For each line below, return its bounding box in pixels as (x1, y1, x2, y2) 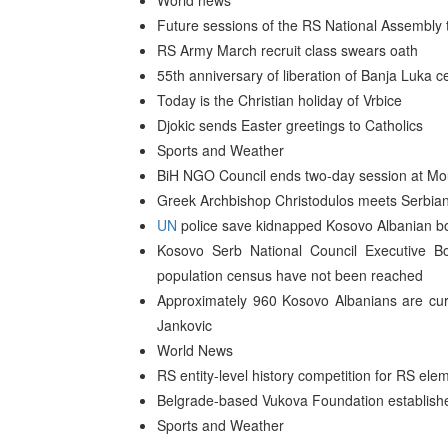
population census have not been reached (157, 265, 423, 285)
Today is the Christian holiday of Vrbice (157, 90, 402, 110)
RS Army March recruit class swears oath (157, 40, 418, 60)
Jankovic (157, 315, 212, 335)
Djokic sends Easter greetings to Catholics (157, 115, 423, 135)
